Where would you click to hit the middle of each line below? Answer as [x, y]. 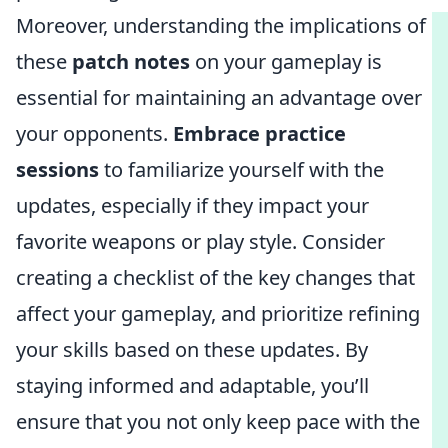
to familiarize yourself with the [241, 169]
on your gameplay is [286, 61]
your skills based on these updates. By [192, 349]
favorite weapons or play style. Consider [200, 241]
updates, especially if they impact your [192, 205]
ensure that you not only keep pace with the [218, 421]
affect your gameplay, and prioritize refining [218, 313]
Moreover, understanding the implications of [221, 25]
